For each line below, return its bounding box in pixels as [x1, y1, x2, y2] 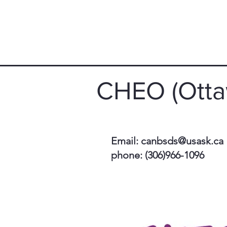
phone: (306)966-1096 [111, 149, 204, 161]
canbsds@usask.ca [141, 135, 223, 147]
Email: [111, 135, 141, 147]
